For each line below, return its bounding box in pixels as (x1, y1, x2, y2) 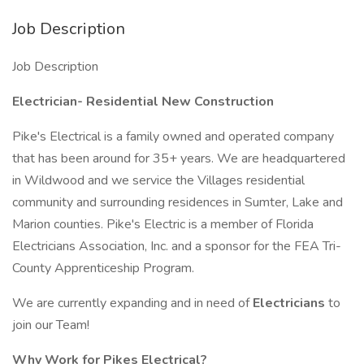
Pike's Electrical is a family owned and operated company (12, 128, 334, 145)
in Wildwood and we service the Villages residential (12, 171, 305, 189)
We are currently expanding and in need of (12, 294, 253, 312)
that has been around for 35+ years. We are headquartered (12, 149, 345, 167)
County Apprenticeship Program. (12, 259, 194, 277)
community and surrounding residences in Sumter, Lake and (12, 193, 343, 211)
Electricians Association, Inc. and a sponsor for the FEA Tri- (12, 237, 341, 255)
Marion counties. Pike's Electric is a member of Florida (12, 215, 314, 233)
